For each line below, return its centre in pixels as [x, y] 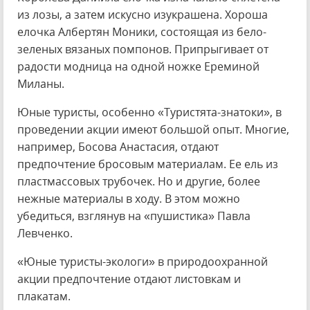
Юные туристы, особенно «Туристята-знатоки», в [149, 112]
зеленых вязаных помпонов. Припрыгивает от [143, 49]
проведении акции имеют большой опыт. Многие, [153, 129]
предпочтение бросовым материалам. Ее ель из [148, 164]
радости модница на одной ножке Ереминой [138, 66]
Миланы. [41, 84]
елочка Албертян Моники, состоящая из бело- [142, 32]
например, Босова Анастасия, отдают [118, 147]
